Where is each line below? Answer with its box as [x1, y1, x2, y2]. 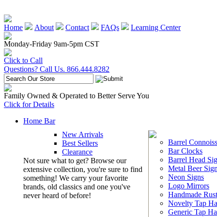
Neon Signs [168, 173, 204, 181]
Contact [65, 23, 89, 31]
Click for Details [4, 100, 54, 108]
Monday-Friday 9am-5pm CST [4, 40, 99, 48]
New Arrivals [62, 130, 103, 139]
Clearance [62, 148, 93, 156]
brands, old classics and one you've [23, 183, 130, 191]
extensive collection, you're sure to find [23, 165, 142, 173]
